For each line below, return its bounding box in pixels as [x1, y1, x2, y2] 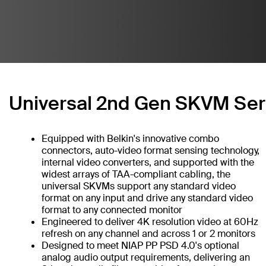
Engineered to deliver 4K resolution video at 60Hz [42, 216, 258, 229]
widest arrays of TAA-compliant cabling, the [42, 168, 230, 181]
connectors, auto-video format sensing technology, [42, 144, 259, 157]
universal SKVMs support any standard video [42, 180, 236, 193]
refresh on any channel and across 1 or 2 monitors [42, 227, 255, 240]
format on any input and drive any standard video [42, 192, 253, 205]
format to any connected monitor [42, 204, 182, 217]
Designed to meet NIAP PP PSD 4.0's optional [42, 239, 239, 252]
